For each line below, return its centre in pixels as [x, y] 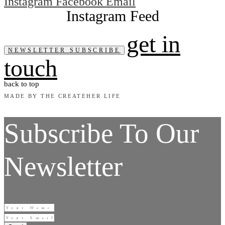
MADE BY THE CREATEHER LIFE [63, 96]
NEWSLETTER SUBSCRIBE [64, 50]
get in [153, 44]
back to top [22, 84]
